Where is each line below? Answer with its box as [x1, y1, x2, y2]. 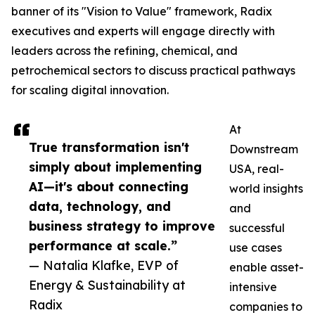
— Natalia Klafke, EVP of [29, 257, 179, 274]
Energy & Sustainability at [29, 277, 186, 293]
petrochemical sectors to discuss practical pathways [11, 63, 295, 78]
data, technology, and [29, 198, 171, 214]
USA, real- [229, 162, 284, 176]
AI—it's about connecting [29, 179, 188, 195]
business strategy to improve [29, 218, 215, 234]
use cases [229, 240, 282, 255]
